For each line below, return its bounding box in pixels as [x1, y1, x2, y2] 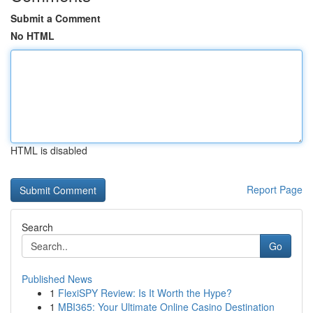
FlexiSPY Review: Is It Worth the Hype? [58, 286, 232, 300]
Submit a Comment [10, 11, 101, 25]
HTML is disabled [10, 143, 87, 157]
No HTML [10, 29, 54, 43]
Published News [22, 272, 92, 286]
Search [22, 220, 53, 234]
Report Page [247, 182, 303, 196]
